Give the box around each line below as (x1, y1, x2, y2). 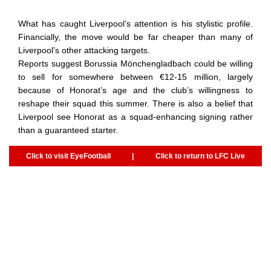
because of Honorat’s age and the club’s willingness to (18, 85, 253, 95)
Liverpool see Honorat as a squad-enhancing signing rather (18, 111, 253, 122)
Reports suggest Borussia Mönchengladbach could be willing (18, 58, 253, 68)
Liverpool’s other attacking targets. (18, 45, 150, 55)
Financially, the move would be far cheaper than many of (18, 31, 253, 42)
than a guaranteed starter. (18, 125, 118, 135)
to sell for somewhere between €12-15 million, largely (18, 71, 253, 82)
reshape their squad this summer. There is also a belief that (18, 98, 253, 108)
